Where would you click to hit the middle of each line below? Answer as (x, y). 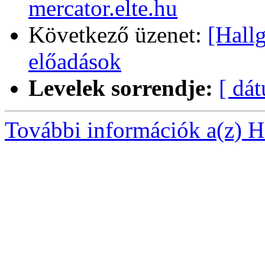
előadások (75, 62)
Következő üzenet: (118, 35)
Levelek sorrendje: (121, 88)
